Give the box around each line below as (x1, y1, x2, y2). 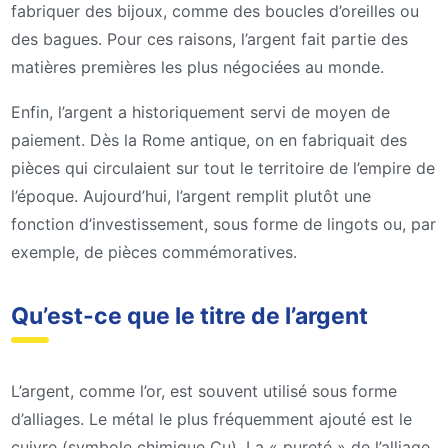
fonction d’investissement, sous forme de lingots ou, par (11, 214, 436, 235)
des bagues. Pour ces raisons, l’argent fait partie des (11, 28, 408, 49)
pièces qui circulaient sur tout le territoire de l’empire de (11, 158, 435, 179)
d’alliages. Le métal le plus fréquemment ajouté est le (11, 408, 412, 429)
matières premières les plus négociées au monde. (11, 56, 384, 77)
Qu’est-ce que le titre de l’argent (11, 301, 368, 330)
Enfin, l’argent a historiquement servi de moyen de (11, 102, 390, 123)
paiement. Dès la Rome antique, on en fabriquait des (11, 130, 407, 151)
